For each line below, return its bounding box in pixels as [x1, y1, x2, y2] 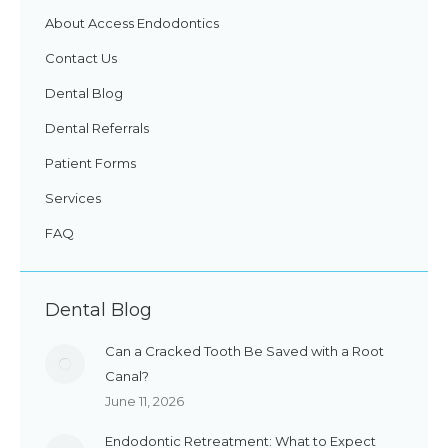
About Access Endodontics [45, 14, 219, 31]
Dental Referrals [45, 119, 149, 136]
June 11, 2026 [105, 392, 184, 409]
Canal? [105, 367, 149, 384]
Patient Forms [45, 154, 136, 171]
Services [45, 189, 101, 206]
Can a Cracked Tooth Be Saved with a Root [105, 342, 384, 359]
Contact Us [45, 49, 117, 66]
